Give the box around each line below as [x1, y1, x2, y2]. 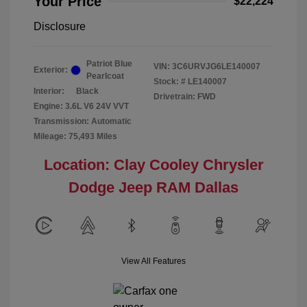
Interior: [34, 86, 64, 96]
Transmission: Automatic [34, 116, 132, 126]
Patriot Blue [86, 59, 132, 69]
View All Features [121, 256, 186, 266]
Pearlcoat [86, 71, 124, 81]
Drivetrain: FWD [153, 92, 216, 101]
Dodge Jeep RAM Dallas [69, 179, 238, 196]
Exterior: [34, 65, 68, 75]
